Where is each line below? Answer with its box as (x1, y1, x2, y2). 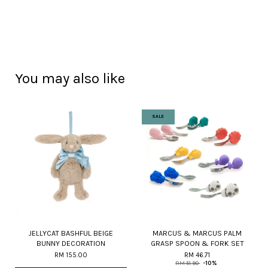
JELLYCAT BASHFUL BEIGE (28, 229, 114, 237)
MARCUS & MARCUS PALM (153, 229, 242, 237)
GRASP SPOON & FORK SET (150, 239, 244, 248)
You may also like (15, 70, 125, 87)
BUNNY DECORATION (36, 239, 105, 248)
